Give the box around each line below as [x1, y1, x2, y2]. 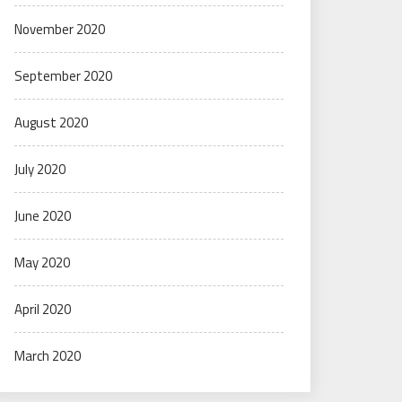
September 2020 [14, 66, 112, 86]
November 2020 [14, 19, 105, 39]
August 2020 [14, 112, 88, 133]
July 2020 [14, 159, 66, 179]
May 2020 [14, 252, 70, 273]
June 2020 [14, 205, 71, 226]
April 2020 [14, 299, 71, 319]
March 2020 [14, 345, 81, 366]
